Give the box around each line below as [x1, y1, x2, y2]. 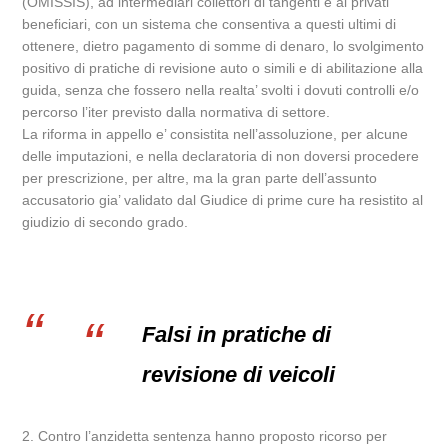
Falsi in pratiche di [142, 322, 332, 347]
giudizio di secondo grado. [22, 214, 189, 230]
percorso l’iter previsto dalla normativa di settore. [22, 104, 331, 120]
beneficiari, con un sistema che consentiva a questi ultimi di [22, 16, 397, 32]
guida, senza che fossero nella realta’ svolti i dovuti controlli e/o [22, 82, 420, 98]
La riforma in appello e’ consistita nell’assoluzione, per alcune [22, 126, 409, 142]
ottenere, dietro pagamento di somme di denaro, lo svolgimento [22, 38, 425, 54]
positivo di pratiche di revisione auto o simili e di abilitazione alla [22, 60, 424, 76]
